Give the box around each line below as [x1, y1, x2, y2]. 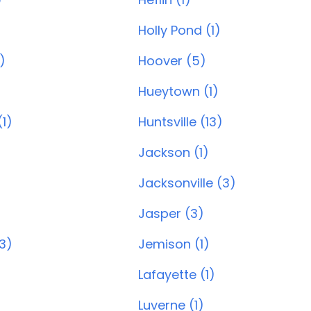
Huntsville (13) [138, 113, 223, 131]
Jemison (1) [138, 235, 210, 253]
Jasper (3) [138, 205, 204, 222]
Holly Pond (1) [138, 22, 221, 39]
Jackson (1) [138, 144, 209, 161]
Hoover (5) [138, 52, 206, 69]
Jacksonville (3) [138, 174, 236, 192]
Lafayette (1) [138, 266, 215, 283]
